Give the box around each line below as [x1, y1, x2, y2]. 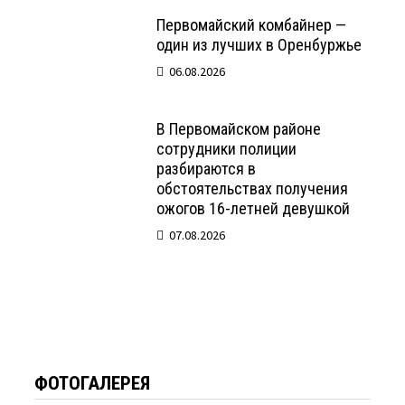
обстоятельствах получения [156, 179, 349, 199]
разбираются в [156, 159, 257, 179]
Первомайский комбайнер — [156, 15, 347, 35]
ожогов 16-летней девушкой [156, 199, 351, 219]
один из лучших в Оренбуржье [156, 35, 363, 55]
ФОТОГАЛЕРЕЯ [34, 372, 151, 395]
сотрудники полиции [156, 139, 297, 159]
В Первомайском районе [156, 119, 322, 139]
